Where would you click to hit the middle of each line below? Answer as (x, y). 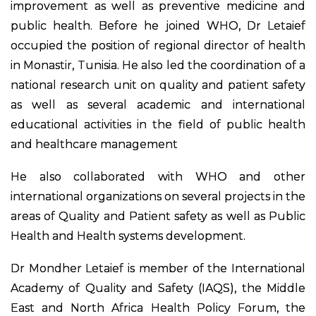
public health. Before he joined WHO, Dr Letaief (158, 25)
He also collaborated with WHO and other (158, 176)
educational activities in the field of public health (158, 124)
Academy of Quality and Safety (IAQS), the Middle (158, 288)
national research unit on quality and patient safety (158, 85)
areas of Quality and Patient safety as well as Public (158, 216)
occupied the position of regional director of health (158, 45)
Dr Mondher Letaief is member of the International (158, 268)
